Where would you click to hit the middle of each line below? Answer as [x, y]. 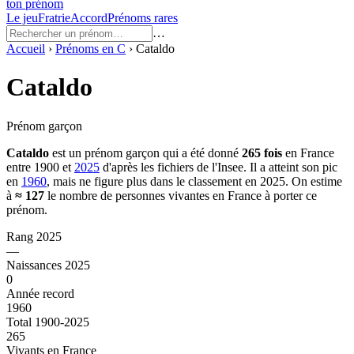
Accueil [26, 49]
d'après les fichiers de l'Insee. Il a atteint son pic [220, 167]
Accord [89, 18]
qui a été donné [199, 153]
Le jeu [22, 18]
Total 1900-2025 [48, 322]
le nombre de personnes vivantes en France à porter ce [181, 195]
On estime [317, 181]
